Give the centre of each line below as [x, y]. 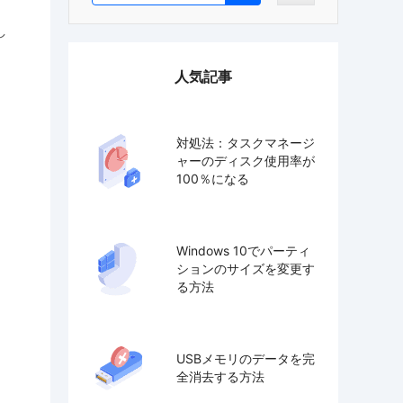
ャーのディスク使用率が [246, 160]
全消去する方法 [220, 376]
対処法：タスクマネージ [246, 142]
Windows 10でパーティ [243, 250]
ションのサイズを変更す [246, 268]
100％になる [213, 178]
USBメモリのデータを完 [246, 358]
